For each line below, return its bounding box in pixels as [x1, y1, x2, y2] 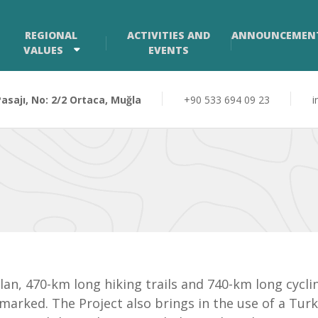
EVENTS [148, 43, 190, 57]
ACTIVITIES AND [127, 28, 211, 42]
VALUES [23, 43, 63, 57]
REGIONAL [25, 28, 78, 42]
